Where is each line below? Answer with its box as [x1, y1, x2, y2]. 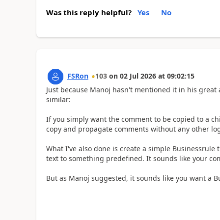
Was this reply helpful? [46, 7, 132, 17]
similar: [46, 94, 71, 104]
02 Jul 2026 [119, 71, 156, 81]
